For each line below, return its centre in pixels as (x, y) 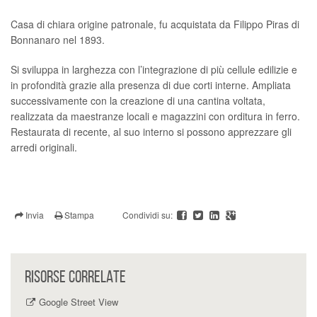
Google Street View (79, 302)
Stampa (78, 214)
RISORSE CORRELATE (75, 277)
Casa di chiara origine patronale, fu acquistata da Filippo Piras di (155, 24)
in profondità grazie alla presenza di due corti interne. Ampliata (151, 85)
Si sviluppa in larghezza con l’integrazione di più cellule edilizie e (154, 69)
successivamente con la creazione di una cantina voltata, (138, 100)
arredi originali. (44, 147)
